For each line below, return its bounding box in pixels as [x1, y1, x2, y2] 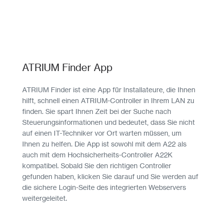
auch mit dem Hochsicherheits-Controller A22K [22, 150, 173, 159]
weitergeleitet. [22, 193, 67, 202]
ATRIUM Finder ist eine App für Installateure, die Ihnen [22, 85, 195, 94]
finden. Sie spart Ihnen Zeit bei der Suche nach [22, 107, 171, 115]
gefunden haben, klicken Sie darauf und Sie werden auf [22, 172, 198, 181]
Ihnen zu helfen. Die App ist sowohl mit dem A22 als [22, 139, 186, 148]
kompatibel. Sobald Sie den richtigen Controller [22, 161, 171, 170]
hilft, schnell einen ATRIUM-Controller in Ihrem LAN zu [22, 96, 194, 105]
